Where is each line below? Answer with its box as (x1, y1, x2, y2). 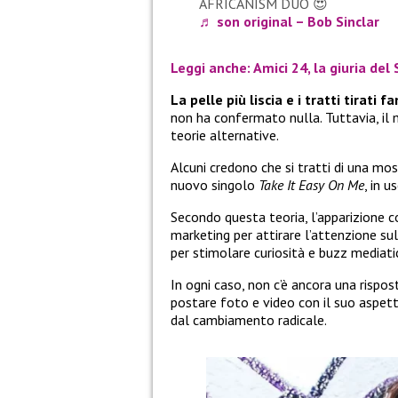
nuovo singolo (171, 176, 259, 195)
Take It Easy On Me (259, 176, 364, 195)
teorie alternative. (171, 126, 279, 145)
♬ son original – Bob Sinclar (199, 12, 379, 31)
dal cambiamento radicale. (171, 311, 327, 330)
